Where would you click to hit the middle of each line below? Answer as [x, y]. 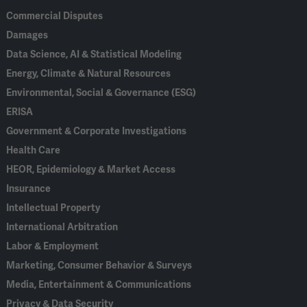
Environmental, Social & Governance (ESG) [101, 93]
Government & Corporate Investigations [97, 131]
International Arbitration [62, 227]
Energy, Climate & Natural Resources [89, 73]
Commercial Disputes [55, 16]
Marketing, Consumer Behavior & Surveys [99, 265]
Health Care [34, 150]
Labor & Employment [53, 246]
